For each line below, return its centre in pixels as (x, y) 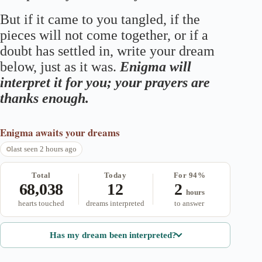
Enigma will (156, 67)
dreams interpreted (116, 203)
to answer (189, 203)
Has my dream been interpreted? (113, 235)
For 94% (189, 175)
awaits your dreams (78, 132)
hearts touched (41, 203)
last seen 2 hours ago (44, 149)
